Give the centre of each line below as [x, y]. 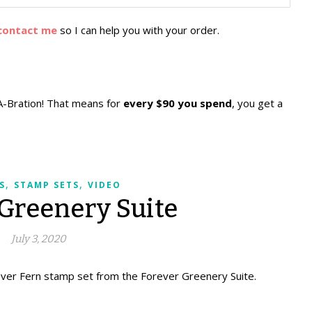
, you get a [257, 103]
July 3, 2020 [39, 239]
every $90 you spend [178, 103]
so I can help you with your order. [138, 30]
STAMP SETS [47, 185]
